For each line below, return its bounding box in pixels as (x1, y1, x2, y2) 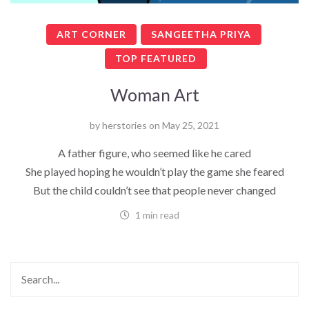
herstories (102, 119, 147, 132)
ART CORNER (56, 28, 126, 41)
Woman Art (110, 84, 199, 106)
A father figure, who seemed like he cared (58, 146, 251, 160)
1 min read (132, 209, 179, 221)
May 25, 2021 (162, 119, 219, 132)
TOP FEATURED (114, 52, 197, 65)
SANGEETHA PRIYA (150, 28, 251, 41)
